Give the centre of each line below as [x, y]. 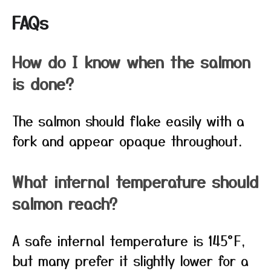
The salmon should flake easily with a [128, 120]
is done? [43, 83]
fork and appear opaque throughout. [127, 140]
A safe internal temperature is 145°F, [129, 240]
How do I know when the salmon [131, 61]
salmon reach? [65, 203]
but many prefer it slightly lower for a [130, 260]
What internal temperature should [135, 181]
